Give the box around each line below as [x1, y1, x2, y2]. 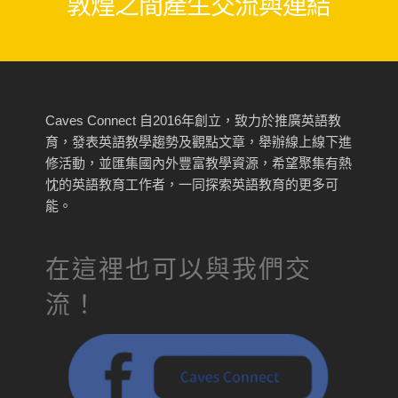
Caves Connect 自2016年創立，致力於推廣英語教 [44, 113, 341, 129]
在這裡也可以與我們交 [44, 256, 312, 284]
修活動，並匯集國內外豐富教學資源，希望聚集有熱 [44, 155, 352, 171]
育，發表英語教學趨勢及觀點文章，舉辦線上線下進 [44, 134, 352, 150]
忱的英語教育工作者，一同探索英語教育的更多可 [44, 177, 338, 193]
